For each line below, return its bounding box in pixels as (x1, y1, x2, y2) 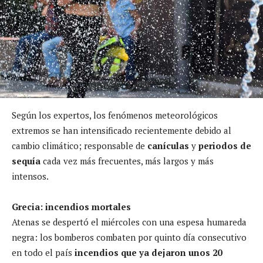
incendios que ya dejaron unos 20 (72, 246, 222, 258)
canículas (147, 139, 189, 151)
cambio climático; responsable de (12, 139, 147, 151)
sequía (12, 154, 41, 167)
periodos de (196, 139, 251, 151)
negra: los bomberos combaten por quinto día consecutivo (12, 231, 247, 243)
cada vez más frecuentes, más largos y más (41, 154, 214, 167)
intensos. (12, 170, 49, 182)
